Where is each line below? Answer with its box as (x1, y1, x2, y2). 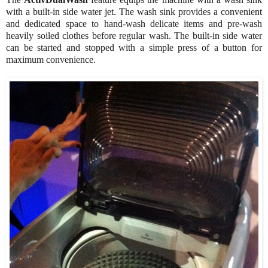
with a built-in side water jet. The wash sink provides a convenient (6, 7, 262, 17)
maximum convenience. (6, 54, 96, 65)
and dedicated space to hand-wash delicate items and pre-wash (6, 19, 262, 29)
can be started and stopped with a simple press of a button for (6, 42, 262, 53)
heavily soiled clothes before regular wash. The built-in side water (6, 31, 262, 41)
